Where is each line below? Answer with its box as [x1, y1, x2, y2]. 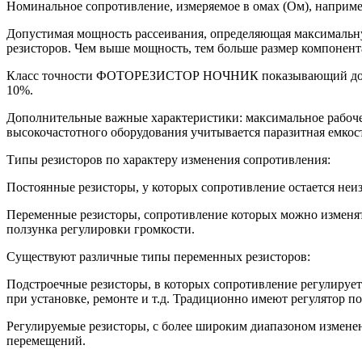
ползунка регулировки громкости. [6, 221, 195, 236]
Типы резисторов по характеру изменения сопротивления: [6, 152, 330, 166]
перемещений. [6, 333, 86, 347]
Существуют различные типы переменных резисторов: [6, 249, 310, 263]
